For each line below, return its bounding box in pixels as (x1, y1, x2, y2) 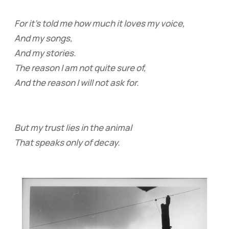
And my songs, (14, 32, 73, 44)
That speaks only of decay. (14, 136, 120, 149)
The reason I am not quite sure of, (14, 62, 146, 74)
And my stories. (14, 47, 76, 59)
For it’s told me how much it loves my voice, (14, 17, 185, 30)
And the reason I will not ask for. (14, 77, 139, 89)
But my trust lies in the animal (14, 122, 132, 134)
